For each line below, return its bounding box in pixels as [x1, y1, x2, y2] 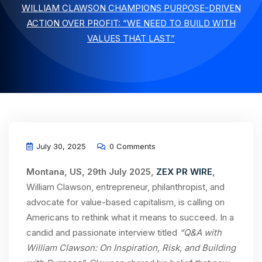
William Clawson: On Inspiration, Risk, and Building [26, 242, 236, 253]
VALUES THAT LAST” [87, 33, 175, 44]
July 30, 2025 [34, 142, 86, 151]
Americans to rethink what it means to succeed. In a [26, 212, 234, 223]
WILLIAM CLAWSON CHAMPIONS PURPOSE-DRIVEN [21, 2, 241, 13]
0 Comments [107, 142, 156, 151]
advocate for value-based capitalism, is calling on [26, 196, 225, 208]
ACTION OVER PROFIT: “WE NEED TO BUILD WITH [26, 18, 236, 29]
